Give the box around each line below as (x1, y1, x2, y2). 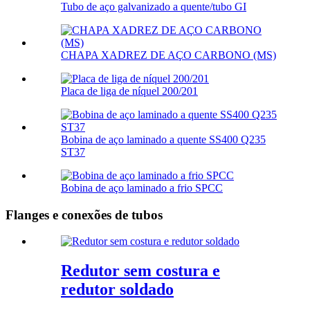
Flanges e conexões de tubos (6, 207, 163, 222)
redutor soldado (61, 280, 174, 299)
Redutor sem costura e (61, 262, 220, 280)
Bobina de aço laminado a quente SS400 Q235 (61, 133, 266, 145)
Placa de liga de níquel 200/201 (61, 84, 198, 97)
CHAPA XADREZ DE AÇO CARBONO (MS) (61, 48, 276, 61)
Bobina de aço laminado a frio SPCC (61, 181, 223, 194)
